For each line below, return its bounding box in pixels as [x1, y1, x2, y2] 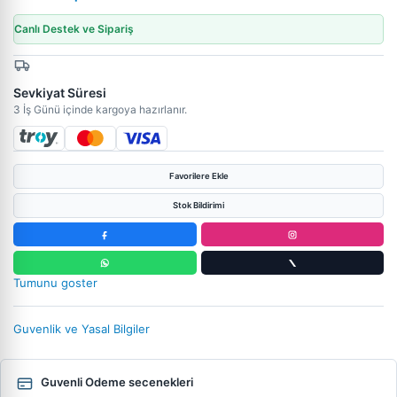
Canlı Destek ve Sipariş [14, 22, 134, 35]
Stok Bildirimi [173, 200, 224, 210]
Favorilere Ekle [168, 171, 229, 181]
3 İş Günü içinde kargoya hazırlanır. [13, 103, 187, 116]
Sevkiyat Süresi [13, 85, 106, 100]
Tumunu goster [13, 276, 97, 290]
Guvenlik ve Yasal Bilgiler [13, 322, 150, 336]
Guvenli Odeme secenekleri [41, 375, 193, 389]
